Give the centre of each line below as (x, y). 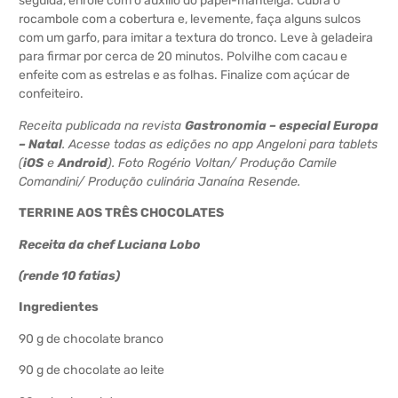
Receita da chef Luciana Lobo (110, 244)
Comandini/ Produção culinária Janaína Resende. (159, 181)
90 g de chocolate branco (91, 338)
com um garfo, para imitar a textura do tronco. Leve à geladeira (196, 38)
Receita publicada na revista (102, 125)
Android (83, 163)
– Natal (40, 144)
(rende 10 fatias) (69, 276)
